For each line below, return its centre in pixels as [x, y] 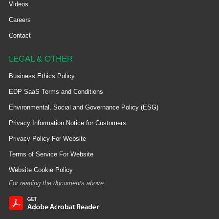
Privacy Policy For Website [47, 139]
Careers [20, 20]
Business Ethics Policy [42, 76]
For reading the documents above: [57, 183]
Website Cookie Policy [41, 170]
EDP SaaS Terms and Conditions [56, 92]
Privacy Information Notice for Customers [67, 123]
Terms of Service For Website [51, 154]
